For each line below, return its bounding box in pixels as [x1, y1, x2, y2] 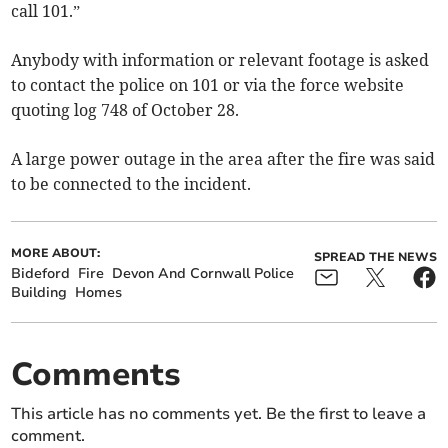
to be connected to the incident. [11, 174, 252, 195]
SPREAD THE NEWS [313, 249, 437, 266]
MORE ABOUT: [11, 245, 101, 262]
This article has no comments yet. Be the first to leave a [11, 403, 427, 426]
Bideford [11, 264, 71, 284]
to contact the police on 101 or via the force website [11, 75, 405, 96]
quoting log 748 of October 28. [11, 100, 240, 121]
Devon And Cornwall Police [112, 264, 295, 284]
